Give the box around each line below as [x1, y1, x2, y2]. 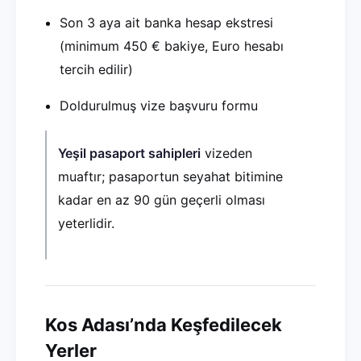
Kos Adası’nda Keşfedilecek [45, 314, 282, 335]
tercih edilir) [60, 61, 133, 77]
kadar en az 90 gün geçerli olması [58, 192, 265, 208]
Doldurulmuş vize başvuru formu [60, 98, 258, 114]
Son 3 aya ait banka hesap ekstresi [60, 15, 273, 31]
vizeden [201, 145, 252, 161]
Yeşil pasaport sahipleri [58, 145, 201, 161]
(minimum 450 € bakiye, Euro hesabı [60, 38, 284, 54]
